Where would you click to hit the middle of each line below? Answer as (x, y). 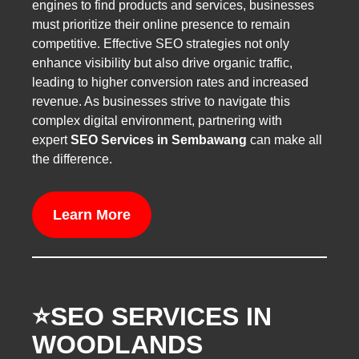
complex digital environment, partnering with (157, 120)
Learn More (91, 215)
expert (51, 139)
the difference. (72, 159)
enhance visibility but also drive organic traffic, (162, 63)
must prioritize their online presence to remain (161, 24)
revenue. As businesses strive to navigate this (161, 101)
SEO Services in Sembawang (160, 139)
